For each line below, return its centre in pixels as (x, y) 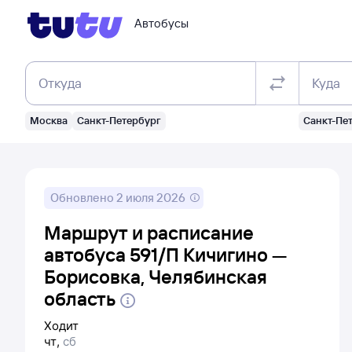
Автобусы (161, 23)
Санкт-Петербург (119, 120)
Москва (49, 120)
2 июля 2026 (151, 198)
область (80, 299)
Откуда (60, 83)
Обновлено (83, 198)
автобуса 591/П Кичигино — (165, 255)
